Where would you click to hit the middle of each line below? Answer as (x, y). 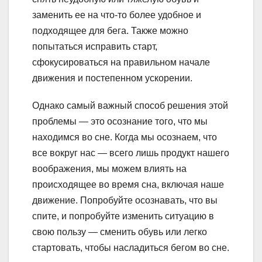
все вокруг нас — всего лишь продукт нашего (131, 153)
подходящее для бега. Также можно (110, 31)
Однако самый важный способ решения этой (130, 106)
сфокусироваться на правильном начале (121, 63)
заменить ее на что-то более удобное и (117, 15)
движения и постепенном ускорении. (112, 78)
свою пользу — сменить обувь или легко (120, 232)
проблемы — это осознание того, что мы (120, 122)
